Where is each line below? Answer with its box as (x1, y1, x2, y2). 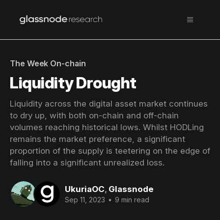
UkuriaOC (65, 184, 105, 194)
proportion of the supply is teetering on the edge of (10, 146, 210, 156)
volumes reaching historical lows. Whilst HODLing (10, 122, 204, 132)
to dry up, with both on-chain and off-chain (10, 110, 179, 120)
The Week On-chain (10, 58, 86, 68)
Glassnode (109, 184, 154, 194)
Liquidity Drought (10, 73, 137, 92)
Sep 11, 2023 (65, 195, 105, 204)
